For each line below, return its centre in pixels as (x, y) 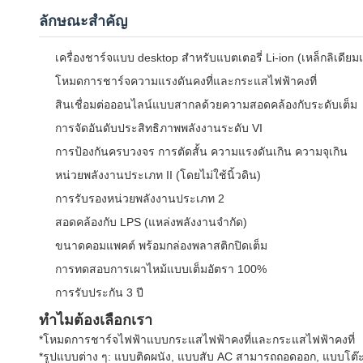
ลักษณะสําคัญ (83, 21)
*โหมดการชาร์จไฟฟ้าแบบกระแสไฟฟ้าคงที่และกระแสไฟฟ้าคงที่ (197, 340)
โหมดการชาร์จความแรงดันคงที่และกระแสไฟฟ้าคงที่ (186, 81)
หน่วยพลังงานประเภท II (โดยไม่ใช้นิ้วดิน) (158, 175)
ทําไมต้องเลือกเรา (96, 320)
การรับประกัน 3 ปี (99, 293)
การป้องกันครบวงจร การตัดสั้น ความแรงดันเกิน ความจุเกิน (201, 152)
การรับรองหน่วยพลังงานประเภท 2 (140, 199)
